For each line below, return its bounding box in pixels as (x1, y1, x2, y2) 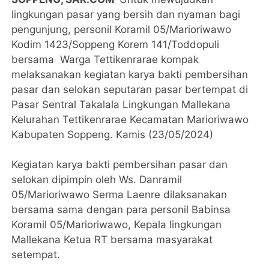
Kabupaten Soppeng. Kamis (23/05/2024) (11, 128, 214, 141)
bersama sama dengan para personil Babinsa (11, 204, 231, 216)
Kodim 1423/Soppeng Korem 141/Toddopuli (11, 38, 220, 51)
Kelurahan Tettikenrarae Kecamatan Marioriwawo (11, 113, 249, 126)
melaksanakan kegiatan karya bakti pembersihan (11, 68, 249, 81)
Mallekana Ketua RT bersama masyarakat (11, 234, 213, 246)
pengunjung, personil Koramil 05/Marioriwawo (11, 23, 232, 36)
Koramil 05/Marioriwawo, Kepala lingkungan (11, 219, 222, 231)
